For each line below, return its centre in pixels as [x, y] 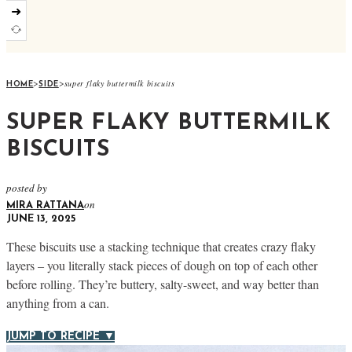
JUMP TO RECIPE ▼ [60, 337]
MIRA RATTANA [45, 205]
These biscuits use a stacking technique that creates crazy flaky [161, 247]
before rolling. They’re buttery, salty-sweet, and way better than [163, 285]
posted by [27, 187]
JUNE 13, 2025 [41, 218]
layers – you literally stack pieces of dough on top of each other [162, 266]
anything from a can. [58, 304]
